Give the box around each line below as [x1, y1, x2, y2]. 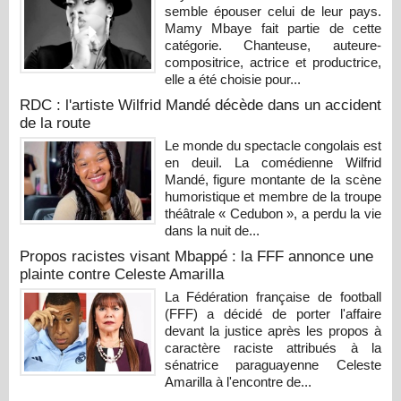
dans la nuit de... [164, 222, 260, 238]
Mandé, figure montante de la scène [164, 171, 381, 187]
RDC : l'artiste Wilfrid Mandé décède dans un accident [20, 96, 381, 114]
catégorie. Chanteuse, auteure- [164, 37, 381, 53]
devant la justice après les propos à [164, 322, 381, 338]
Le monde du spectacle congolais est [164, 137, 381, 153]
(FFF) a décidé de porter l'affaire [164, 305, 381, 321]
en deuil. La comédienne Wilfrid [164, 154, 381, 170]
